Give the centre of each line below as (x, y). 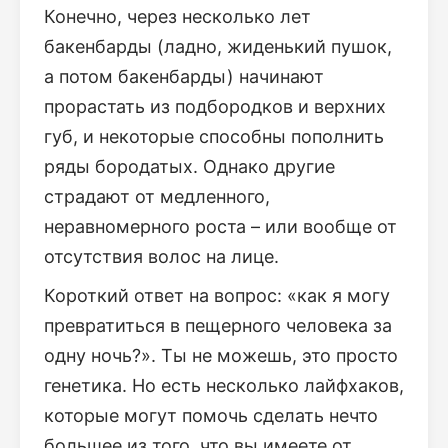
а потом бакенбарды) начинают (184, 76)
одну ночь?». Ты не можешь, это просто (221, 355)
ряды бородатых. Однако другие (189, 166)
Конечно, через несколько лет (177, 16)
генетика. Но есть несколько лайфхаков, (224, 385)
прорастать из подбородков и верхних (215, 106)
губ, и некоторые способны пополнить (214, 136)
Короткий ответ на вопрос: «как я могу (217, 295)
